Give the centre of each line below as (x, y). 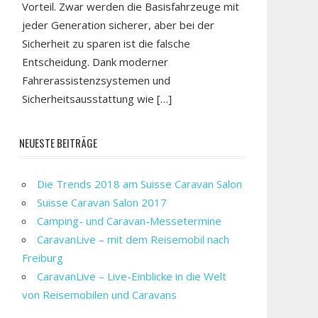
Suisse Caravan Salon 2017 (102, 202)
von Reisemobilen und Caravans (100, 295)
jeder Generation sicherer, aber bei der (119, 24)
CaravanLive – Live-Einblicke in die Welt (132, 276)
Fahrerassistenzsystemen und (97, 80)
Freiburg (43, 258)
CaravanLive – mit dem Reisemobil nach (133, 239)
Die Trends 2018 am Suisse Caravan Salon (140, 184)
